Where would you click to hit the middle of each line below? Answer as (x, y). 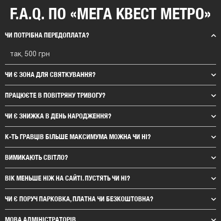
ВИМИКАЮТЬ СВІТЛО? (37, 157)
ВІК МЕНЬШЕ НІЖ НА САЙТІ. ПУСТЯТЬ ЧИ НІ (66, 178)
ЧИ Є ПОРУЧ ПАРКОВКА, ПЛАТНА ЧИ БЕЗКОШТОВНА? (79, 199)
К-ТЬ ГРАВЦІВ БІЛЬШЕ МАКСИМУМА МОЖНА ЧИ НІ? (78, 136)
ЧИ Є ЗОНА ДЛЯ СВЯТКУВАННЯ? (50, 74)
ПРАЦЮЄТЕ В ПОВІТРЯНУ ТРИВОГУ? (55, 95)
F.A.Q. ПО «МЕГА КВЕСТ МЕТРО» (110, 13)
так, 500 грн (30, 54)
